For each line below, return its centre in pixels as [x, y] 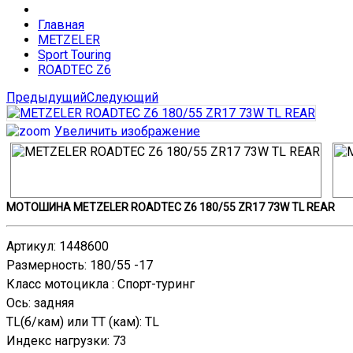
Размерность [45, 265]
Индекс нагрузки [57, 341]
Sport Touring [74, 55]
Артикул [30, 246]
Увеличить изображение [127, 131]
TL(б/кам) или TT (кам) [73, 322]
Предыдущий [46, 97]
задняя [54, 303]
